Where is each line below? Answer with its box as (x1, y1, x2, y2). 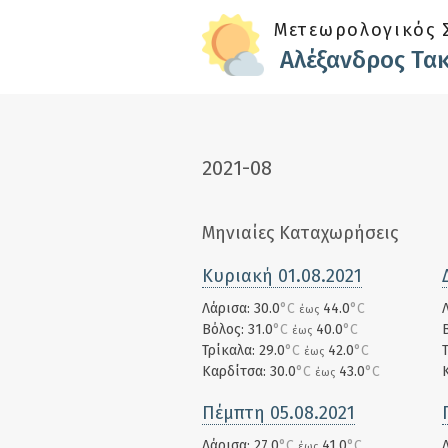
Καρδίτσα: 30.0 (202, 363, 296, 380)
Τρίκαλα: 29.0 (202, 342, 285, 359)
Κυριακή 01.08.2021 (202, 265, 362, 287)
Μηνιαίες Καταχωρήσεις (202, 222, 398, 244)
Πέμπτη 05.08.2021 (202, 402, 355, 424)
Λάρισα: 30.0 (202, 300, 280, 317)
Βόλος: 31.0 (202, 321, 273, 338)
